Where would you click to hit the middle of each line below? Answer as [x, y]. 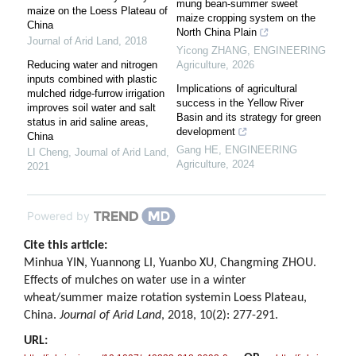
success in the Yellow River [240, 103]
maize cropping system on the [246, 18]
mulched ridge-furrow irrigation [96, 94]
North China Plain [217, 33]
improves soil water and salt [91, 108]
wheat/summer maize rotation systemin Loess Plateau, [165, 298]
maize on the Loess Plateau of [97, 11]
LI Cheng [48, 153]
